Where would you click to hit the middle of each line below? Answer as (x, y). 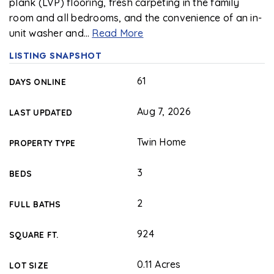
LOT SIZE (29, 265)
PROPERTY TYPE (43, 143)
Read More (118, 33)
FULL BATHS (35, 204)
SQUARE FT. (34, 235)
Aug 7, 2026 (164, 111)
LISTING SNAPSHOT (55, 56)
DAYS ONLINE (38, 82)
